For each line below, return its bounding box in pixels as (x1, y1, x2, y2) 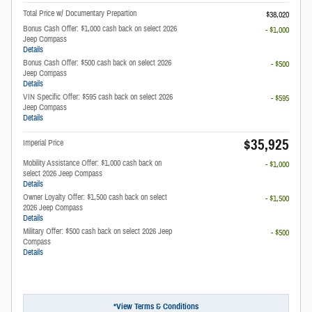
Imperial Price (23, 136, 63, 148)
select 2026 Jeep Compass (23, 167, 102, 179)
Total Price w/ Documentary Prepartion (23, 7, 136, 19)
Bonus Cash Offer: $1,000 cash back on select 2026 (23, 22, 177, 34)
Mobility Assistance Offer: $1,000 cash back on (23, 157, 162, 169)
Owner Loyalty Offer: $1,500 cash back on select (23, 191, 167, 203)
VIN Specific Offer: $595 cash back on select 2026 (23, 91, 173, 102)
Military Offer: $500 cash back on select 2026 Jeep (23, 225, 172, 237)
